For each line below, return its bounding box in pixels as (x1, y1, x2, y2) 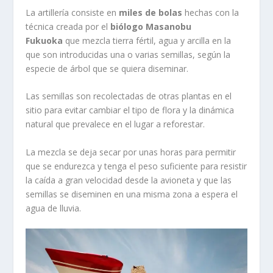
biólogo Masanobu (110, 21, 192, 33)
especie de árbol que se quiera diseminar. (26, 63, 189, 75)
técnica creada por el (26, 21, 111, 33)
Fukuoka (26, 35, 63, 47)
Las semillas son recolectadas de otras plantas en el (26, 90, 232, 102)
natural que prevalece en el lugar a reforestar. (26, 118, 205, 130)
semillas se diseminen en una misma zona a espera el (26, 188, 238, 200)
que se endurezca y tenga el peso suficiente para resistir (26, 160, 247, 172)
